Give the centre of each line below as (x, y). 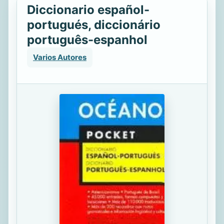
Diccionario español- (88, 10)
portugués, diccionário (94, 25)
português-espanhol (87, 40)
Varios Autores (60, 57)
